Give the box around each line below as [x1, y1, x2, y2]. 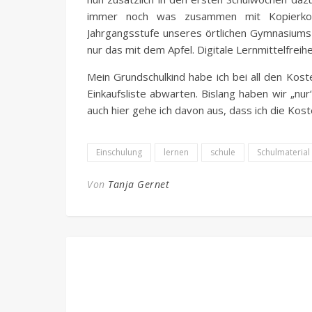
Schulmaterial [257, 146, 310, 158]
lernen [164, 146, 189, 158]
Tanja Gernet [108, 178, 169, 191]
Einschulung [96, 146, 142, 158]
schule [210, 146, 235, 158]
